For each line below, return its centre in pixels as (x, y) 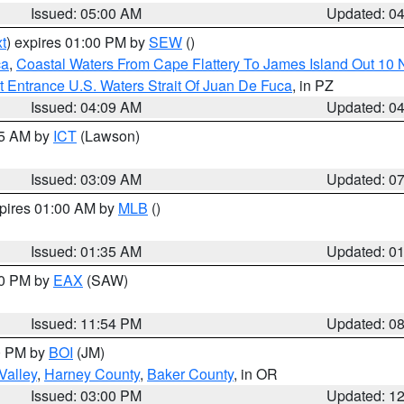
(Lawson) (108, 136)
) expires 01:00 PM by (78, 42)
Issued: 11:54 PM (87, 323)
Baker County (190, 374)
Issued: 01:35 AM (87, 251)
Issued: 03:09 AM (87, 179)
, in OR (256, 374)
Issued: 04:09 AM (87, 107)
